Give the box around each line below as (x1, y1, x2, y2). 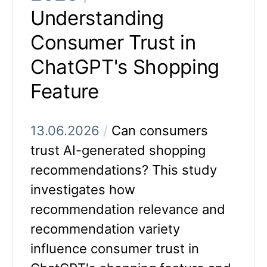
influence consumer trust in (30, 241, 199, 257)
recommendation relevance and (30, 201, 225, 218)
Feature (30, 79, 99, 104)
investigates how (30, 182, 135, 198)
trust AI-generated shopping (30, 142, 206, 159)
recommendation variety (30, 221, 180, 237)
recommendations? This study (30, 162, 217, 178)
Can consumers (108, 123, 208, 139)
